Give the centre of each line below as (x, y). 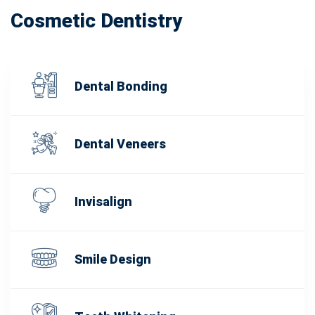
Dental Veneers (120, 145)
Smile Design (113, 260)
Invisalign (103, 202)
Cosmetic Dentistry (96, 22)
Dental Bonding (121, 87)
